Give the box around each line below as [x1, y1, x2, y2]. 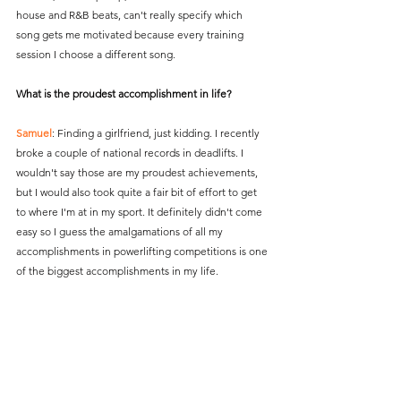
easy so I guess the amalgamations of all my [16, 224, 226, 238]
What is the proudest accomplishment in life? [16, 86, 232, 100]
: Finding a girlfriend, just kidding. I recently [52, 125, 262, 140]
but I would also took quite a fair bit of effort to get [16, 184, 260, 199]
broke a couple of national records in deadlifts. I [16, 145, 246, 159]
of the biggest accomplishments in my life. [16, 263, 218, 277]
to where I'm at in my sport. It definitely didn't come [16, 204, 265, 218]
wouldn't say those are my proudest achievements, [16, 165, 260, 179]
